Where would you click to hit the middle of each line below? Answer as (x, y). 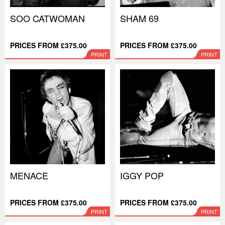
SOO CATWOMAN (47, 18)
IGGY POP (142, 175)
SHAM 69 (139, 18)
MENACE (29, 175)
